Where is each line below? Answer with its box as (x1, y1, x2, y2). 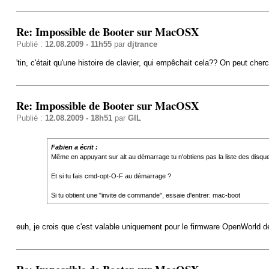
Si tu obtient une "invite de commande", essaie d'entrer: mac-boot (50, 191, 240, 199)
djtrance (127, 39, 157, 49)
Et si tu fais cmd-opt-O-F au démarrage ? (50, 172, 171, 180)
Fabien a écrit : (50, 143, 98, 151)
